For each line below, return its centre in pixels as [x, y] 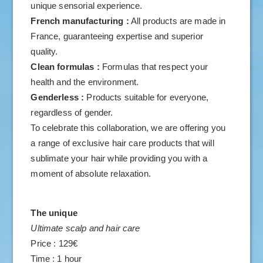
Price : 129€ [54, 243]
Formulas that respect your [155, 66]
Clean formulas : [66, 66]
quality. [44, 51]
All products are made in [177, 21]
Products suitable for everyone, [148, 97]
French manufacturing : [80, 21]
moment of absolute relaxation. [91, 173]
